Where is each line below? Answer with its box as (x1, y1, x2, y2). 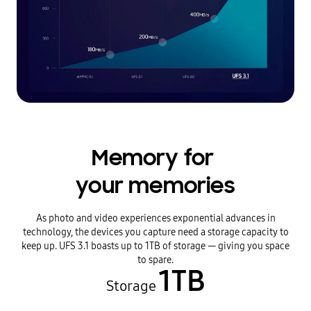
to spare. (137, 252, 174, 267)
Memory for (92, 144, 219, 171)
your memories (76, 171, 235, 199)
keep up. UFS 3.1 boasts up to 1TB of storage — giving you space (22, 238, 289, 253)
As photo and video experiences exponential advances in (35, 210, 276, 225)
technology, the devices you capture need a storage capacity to (22, 224, 289, 239)
